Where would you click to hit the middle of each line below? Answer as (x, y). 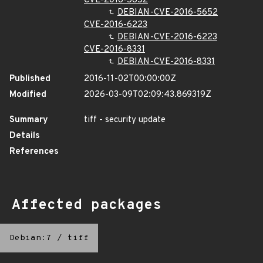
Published (30, 79)
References (34, 152)
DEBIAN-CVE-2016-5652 (168, 13)
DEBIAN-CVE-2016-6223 (167, 37)
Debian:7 (31, 238)
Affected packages (87, 205)
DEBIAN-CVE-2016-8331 (166, 62)
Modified (28, 95)
